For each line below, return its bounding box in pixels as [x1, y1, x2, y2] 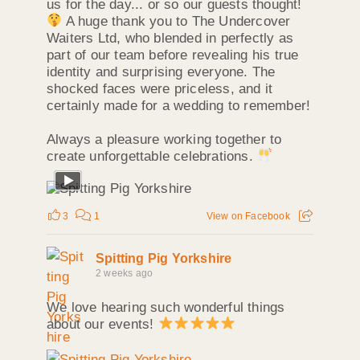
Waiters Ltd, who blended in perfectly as [47, 30, 293, 46]
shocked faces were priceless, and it [47, 80, 273, 96]
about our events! [47, 316, 158, 332]
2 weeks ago [96, 267, 153, 279]
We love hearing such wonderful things [47, 299, 285, 315]
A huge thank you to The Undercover [62, 13, 291, 29]
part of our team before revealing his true [47, 47, 299, 63]
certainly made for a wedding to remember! [47, 97, 311, 113]
